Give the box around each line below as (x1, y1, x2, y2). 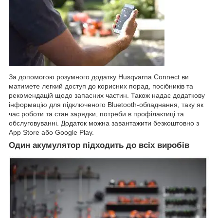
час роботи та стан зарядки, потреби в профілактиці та (9, 110, 184, 118)
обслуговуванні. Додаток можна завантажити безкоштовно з (9, 119, 199, 127)
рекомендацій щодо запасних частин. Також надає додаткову (9, 91, 205, 100)
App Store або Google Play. (9, 128, 94, 137)
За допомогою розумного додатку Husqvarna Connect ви (9, 73, 189, 81)
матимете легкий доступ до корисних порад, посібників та (9, 82, 193, 91)
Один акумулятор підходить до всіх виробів (9, 141, 189, 150)
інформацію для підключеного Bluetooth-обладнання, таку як (9, 101, 203, 109)
